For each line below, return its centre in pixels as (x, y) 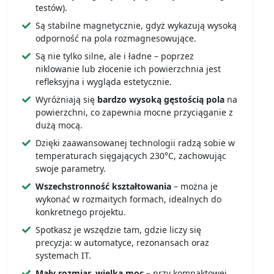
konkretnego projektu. (81, 212)
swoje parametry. (71, 169)
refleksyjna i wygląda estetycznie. (104, 82)
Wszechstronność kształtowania (103, 187)
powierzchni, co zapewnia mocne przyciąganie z (134, 113)
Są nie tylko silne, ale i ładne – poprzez (115, 56)
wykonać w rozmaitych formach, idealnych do (128, 199)
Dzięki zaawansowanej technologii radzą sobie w (135, 143)
